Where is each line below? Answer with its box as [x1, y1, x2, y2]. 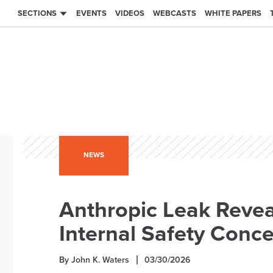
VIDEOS [115, 9, 144, 18]
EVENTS [76, 9, 107, 18]
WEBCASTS [153, 9, 196, 18]
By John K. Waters [59, 255, 129, 265]
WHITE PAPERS [205, 9, 261, 18]
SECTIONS [18, 9, 57, 18]
